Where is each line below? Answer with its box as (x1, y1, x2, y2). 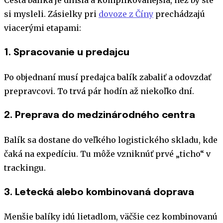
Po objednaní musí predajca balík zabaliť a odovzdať (4, 72, 211, 82)
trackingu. (4, 163, 46, 173)
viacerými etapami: (4, 23, 81, 33)
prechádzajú (153, 9, 205, 19)
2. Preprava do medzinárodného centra (4, 111, 195, 120)
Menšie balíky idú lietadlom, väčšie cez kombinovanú (4, 212, 218, 222)
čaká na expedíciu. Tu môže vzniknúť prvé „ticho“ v (4, 149, 211, 159)
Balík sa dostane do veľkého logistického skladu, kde (4, 135, 218, 145)
